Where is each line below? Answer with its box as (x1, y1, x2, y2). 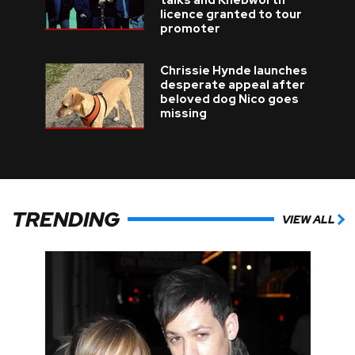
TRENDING (12, 205, 120, 233)
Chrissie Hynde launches (159, 63, 307, 78)
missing (159, 105, 207, 121)
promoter (159, 21, 220, 36)
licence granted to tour (159, 6, 302, 22)
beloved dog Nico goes (159, 91, 299, 107)
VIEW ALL (282, 212, 335, 227)
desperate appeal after (159, 77, 305, 93)
